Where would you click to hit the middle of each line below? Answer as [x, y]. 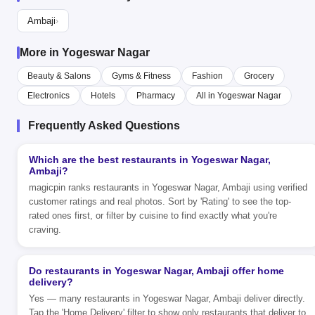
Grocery [259, 76]
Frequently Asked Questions [104, 126]
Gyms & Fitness [141, 76]
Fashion [207, 76]
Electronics [49, 96]
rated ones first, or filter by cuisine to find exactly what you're [153, 216]
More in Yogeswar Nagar [85, 53]
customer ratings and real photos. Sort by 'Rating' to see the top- [160, 202]
